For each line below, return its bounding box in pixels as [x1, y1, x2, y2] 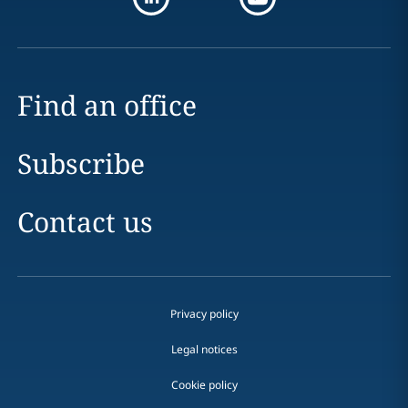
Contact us [16, 202, 153, 240]
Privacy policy [169, 305, 239, 321]
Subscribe [16, 144, 145, 182]
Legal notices [170, 341, 238, 357]
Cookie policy [170, 376, 238, 393]
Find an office [16, 86, 197, 124]
